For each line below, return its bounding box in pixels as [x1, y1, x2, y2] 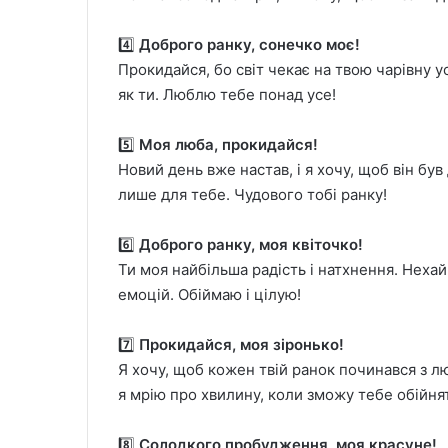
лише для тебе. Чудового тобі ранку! [118, 185, 387, 204]
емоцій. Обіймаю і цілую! [118, 285, 301, 304]
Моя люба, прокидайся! [139, 135, 318, 154]
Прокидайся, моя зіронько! [139, 335, 344, 354]
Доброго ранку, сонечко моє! [139, 35, 360, 54]
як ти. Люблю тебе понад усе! [118, 85, 336, 104]
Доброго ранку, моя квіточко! [139, 235, 363, 254]
